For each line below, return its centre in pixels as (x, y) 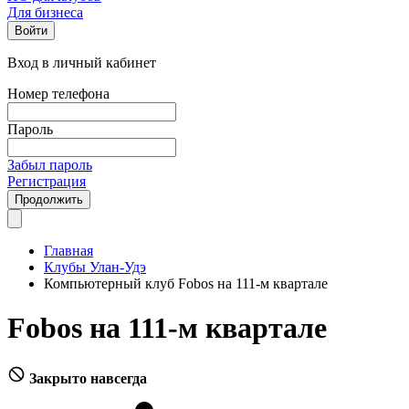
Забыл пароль (50, 165)
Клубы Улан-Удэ (95, 267)
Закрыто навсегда (88, 378)
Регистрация (47, 181)
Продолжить (49, 199)
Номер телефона (58, 94)
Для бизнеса (45, 12)
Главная (68, 251)
